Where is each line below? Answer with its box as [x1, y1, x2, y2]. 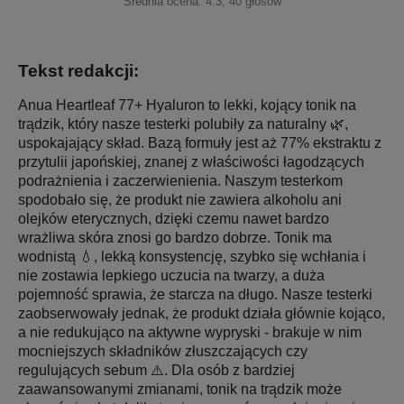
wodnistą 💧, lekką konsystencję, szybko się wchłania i [18, 248, 366, 264]
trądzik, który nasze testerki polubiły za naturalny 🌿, [18, 115, 348, 132]
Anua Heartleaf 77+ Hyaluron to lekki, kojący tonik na [18, 96, 356, 113]
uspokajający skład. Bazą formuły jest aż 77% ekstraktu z [18, 134, 381, 151]
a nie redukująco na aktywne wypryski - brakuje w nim [18, 324, 362, 340]
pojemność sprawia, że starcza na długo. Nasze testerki [18, 286, 372, 302]
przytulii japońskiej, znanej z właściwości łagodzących [18, 153, 364, 170]
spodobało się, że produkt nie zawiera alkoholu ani [18, 191, 342, 207]
